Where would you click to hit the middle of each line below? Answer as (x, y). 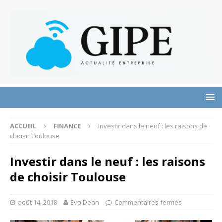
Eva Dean (85, 202)
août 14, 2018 (37, 202)
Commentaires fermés (148, 202)
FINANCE (67, 126)
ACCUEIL (23, 126)
